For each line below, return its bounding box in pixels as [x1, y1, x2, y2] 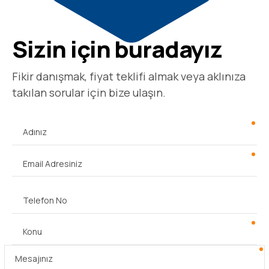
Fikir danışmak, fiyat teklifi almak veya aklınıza [12, 99, 246, 114]
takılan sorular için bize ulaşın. [12, 115, 166, 130]
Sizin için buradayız [12, 62, 222, 95]
